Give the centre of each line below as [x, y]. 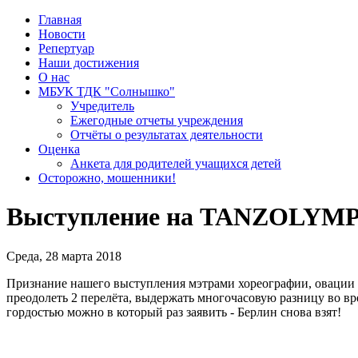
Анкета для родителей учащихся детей [176, 163]
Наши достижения [89, 63]
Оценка [59, 149]
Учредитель [102, 106]
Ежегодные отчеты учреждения [157, 120]
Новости [62, 34]
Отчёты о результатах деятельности [167, 135]
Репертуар [66, 48]
